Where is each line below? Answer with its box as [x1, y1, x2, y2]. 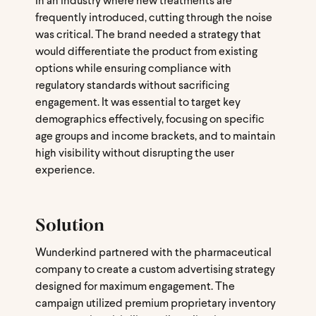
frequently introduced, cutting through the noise [35, 12, 272, 24]
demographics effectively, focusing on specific [35, 114, 265, 126]
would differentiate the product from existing [35, 46, 257, 58]
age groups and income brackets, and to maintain [35, 130, 276, 142]
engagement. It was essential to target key [35, 97, 241, 109]
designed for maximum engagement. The [35, 281, 235, 293]
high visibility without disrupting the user [35, 147, 234, 159]
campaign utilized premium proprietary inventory [35, 298, 276, 310]
